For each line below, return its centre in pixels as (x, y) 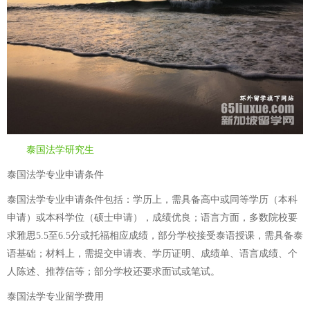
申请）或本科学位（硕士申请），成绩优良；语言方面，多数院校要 (152, 218)
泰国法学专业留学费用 (55, 297)
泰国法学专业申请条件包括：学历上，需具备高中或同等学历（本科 (152, 200)
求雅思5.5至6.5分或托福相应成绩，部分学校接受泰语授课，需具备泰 (155, 236)
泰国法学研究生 (60, 150)
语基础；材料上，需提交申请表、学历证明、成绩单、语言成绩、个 (152, 254)
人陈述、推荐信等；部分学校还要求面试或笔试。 (113, 272)
